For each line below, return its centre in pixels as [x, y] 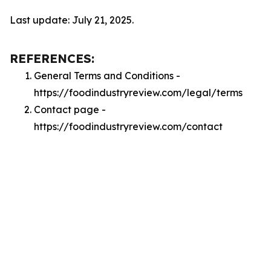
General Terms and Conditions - [107, 76]
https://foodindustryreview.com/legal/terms [138, 93]
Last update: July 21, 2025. [72, 20]
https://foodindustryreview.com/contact [128, 126]
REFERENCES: [52, 58]
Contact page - [70, 109]
